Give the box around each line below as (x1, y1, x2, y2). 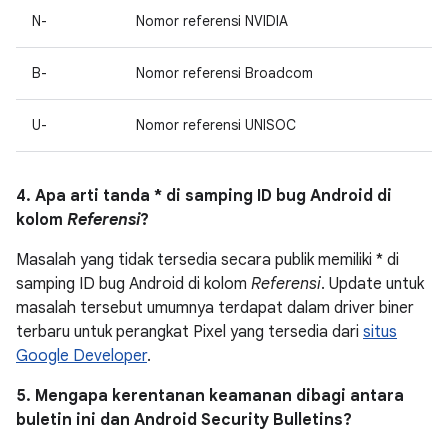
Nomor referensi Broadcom (136, 64, 313, 82)
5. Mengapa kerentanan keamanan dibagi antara (16, 386, 404, 406)
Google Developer (16, 346, 147, 366)
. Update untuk (321, 274, 424, 294)
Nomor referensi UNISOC (136, 116, 296, 134)
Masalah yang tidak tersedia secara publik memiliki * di (16, 250, 399, 270)
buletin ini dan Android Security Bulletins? (16, 410, 352, 430)
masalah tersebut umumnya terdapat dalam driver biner (16, 298, 414, 318)
